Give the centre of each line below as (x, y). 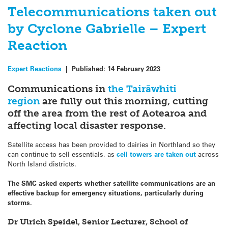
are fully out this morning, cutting (124, 101)
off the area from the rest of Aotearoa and (107, 113)
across (207, 154)
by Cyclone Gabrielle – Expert (107, 29)
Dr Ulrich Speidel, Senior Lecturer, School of (98, 222)
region (24, 101)
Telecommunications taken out (112, 12)
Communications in (58, 89)
